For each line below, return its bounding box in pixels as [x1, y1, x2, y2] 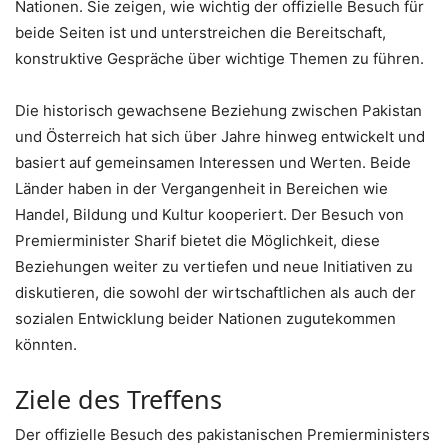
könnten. [15, 335, 77, 355]
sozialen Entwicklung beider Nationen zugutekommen [15, 309, 396, 329]
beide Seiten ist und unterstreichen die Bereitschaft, [15, 23, 386, 43]
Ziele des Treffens [15, 382, 222, 417]
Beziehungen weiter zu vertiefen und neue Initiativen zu [15, 257, 413, 277]
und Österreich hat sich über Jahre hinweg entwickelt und [15, 127, 425, 147]
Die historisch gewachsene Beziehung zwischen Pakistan [15, 101, 422, 121]
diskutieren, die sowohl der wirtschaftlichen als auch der [15, 283, 416, 303]
